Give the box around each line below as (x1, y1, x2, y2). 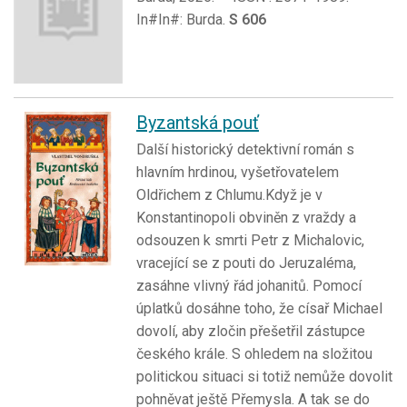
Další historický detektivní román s (136, 141, 354, 159)
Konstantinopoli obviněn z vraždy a (136, 209, 356, 227)
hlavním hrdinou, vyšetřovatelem (136, 164, 339, 182)
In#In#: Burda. (136, 11, 229, 29)
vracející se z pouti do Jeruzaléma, (136, 254, 356, 273)
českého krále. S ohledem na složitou (136, 345, 372, 363)
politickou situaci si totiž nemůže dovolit (136, 368, 392, 386)
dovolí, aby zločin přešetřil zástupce (136, 323, 365, 341)
